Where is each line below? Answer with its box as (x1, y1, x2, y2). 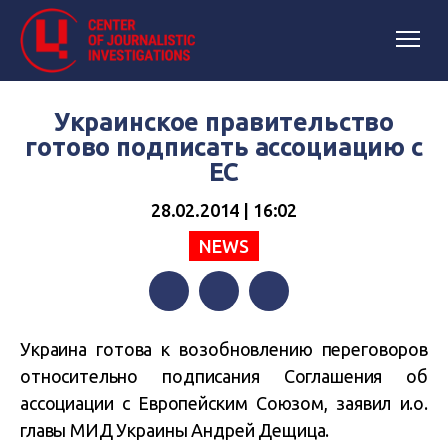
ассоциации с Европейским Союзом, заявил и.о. (20, 393, 428, 413)
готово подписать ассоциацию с (25, 133, 423, 161)
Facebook (149, 322, 217, 340)
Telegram (249, 322, 316, 340)
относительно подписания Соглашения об (20, 366, 428, 386)
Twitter (199, 322, 250, 340)
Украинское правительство (53, 108, 395, 136)
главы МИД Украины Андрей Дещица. (20, 420, 330, 440)
